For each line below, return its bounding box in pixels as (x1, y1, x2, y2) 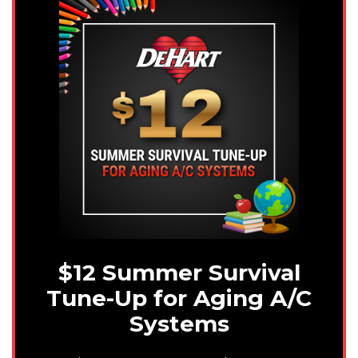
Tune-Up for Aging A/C (46, 284, 312, 312)
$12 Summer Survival (58, 259, 300, 287)
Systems (129, 310, 229, 338)
